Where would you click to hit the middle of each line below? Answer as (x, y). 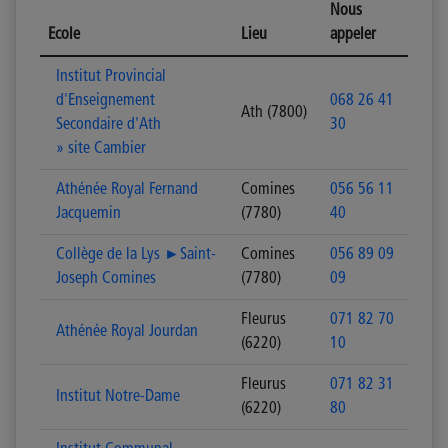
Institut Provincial (111, 77)
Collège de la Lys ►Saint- (136, 255)
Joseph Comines (106, 279)
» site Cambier (101, 149)
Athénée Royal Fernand (127, 190)
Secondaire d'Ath (108, 125)
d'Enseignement (105, 101)
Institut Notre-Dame (118, 397)
